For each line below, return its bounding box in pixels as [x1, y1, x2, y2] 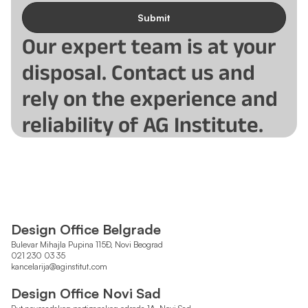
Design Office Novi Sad [11, 285, 161, 302]
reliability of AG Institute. [22, 112, 263, 136]
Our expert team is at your [22, 34, 276, 58]
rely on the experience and [22, 86, 278, 110]
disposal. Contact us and [22, 60, 255, 84]
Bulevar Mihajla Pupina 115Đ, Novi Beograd [11, 239, 163, 250]
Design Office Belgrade [11, 221, 161, 238]
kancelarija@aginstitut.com [11, 261, 107, 272]
